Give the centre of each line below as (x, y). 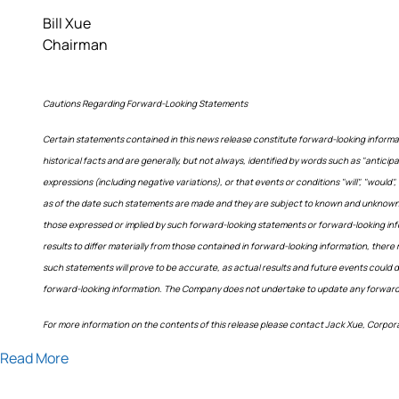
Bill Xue (67, 23)
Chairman (75, 44)
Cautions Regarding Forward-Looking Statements (145, 103)
